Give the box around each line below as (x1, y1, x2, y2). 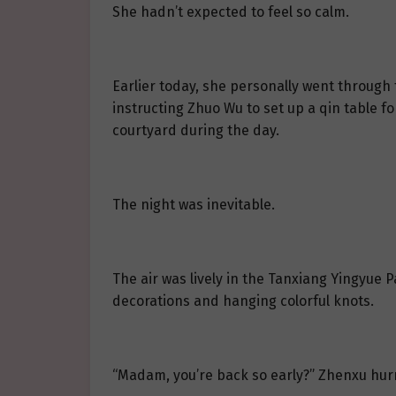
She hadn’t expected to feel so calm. (112, 4, 349, 21)
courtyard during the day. (112, 122, 279, 140)
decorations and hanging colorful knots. (112, 293, 374, 310)
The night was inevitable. (112, 196, 275, 214)
